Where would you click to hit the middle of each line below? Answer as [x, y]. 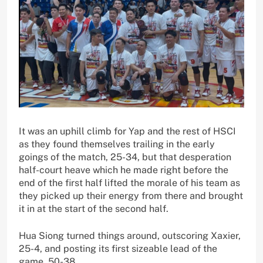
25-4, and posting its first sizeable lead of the [118, 249]
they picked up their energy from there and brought [131, 196]
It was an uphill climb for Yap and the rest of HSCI [127, 131]
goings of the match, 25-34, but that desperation [125, 157]
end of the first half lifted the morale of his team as [129, 183]
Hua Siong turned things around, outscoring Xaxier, [130, 236]
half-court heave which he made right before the [124, 170]
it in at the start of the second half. [94, 209]
